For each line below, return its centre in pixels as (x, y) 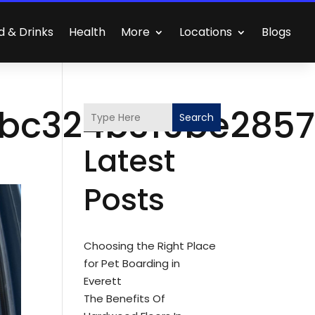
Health (88, 32)
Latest (130, 161)
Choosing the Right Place (150, 246)
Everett (103, 281)
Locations (206, 32)
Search (196, 117)
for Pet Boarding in (132, 263)
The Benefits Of (125, 298)
